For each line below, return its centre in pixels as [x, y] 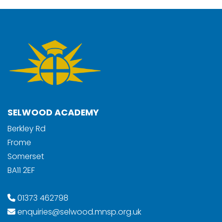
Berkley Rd [27, 129]
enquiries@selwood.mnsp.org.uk [79, 212]
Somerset [26, 157]
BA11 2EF [21, 170]
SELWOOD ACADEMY [53, 113]
